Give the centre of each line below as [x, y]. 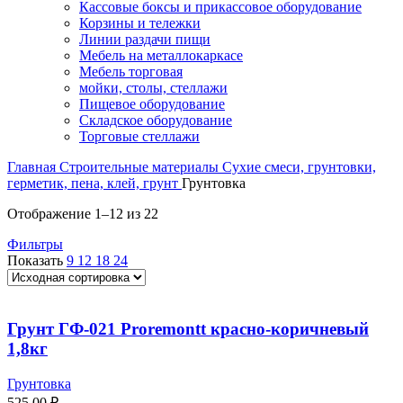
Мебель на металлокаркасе [161, 56]
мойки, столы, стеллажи [153, 88]
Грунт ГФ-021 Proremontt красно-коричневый [188, 329]
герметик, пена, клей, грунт [94, 184]
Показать [37, 261]
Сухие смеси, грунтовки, [299, 167]
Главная [33, 167]
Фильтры [35, 245]
